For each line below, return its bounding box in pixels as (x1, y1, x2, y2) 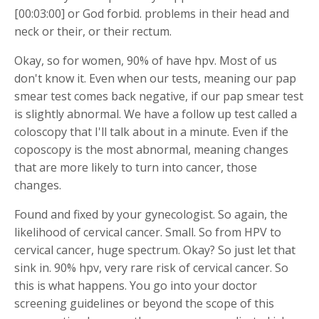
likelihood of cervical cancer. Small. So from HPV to (14, 224, 281, 240)
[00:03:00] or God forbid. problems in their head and (14, 5, 289, 21)
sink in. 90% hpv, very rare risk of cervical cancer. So (14, 259, 288, 276)
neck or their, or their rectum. (14, 23, 172, 39)
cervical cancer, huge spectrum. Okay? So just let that (14, 241, 296, 258)
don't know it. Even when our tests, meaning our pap (14, 70, 296, 86)
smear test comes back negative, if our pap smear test (14, 88, 303, 104)
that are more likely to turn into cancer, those (14, 159, 257, 175)
